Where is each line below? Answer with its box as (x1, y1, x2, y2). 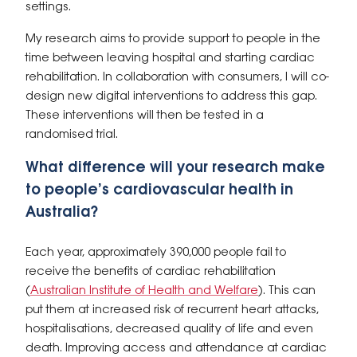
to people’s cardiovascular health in (25, 182, 293, 198)
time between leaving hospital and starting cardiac (25, 52, 315, 65)
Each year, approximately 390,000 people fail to (25, 246, 286, 259)
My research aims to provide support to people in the (25, 33, 320, 45)
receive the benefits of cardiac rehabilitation (25, 265, 276, 278)
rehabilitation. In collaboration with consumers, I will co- (25, 71, 329, 84)
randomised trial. (25, 128, 118, 141)
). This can (258, 284, 316, 297)
